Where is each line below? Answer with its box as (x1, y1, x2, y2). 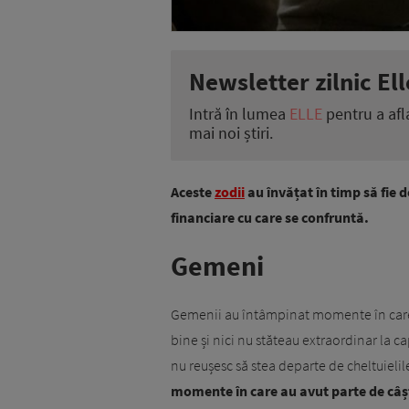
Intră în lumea (189, 103, 289, 125)
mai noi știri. (189, 122, 273, 144)
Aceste (171, 183, 215, 202)
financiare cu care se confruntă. (171, 208, 372, 227)
